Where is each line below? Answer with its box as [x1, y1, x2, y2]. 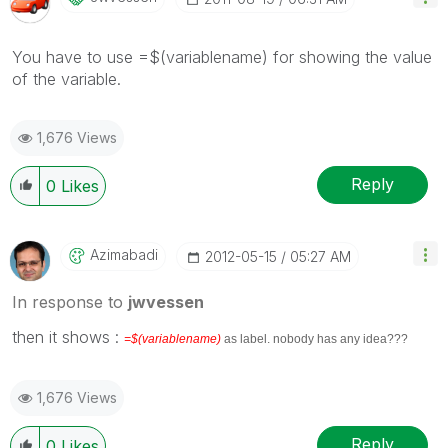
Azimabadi [90, 245, 158, 263]
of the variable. [12, 68, 121, 89]
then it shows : [12, 326, 124, 347]
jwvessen [128, 291, 204, 312]
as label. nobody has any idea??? [224, 331, 408, 346]
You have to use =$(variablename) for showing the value [12, 46, 432, 67]
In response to [12, 291, 128, 312]
